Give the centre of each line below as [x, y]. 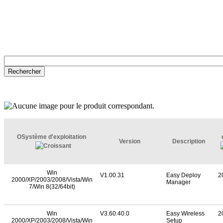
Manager [178, 182]
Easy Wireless [185, 214]
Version [129, 141]
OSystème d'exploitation [52, 137]
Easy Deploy [183, 175]
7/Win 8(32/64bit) [52, 187]
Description [188, 141]
